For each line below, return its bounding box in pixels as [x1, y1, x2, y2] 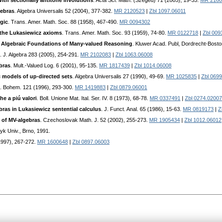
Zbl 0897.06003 [72, 139, 110, 145]
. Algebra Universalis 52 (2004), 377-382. [14, 8, 114, 14]
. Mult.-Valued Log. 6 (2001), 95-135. [10, 62, 99, 69]
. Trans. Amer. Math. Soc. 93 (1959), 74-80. [62, 30, 167, 36]
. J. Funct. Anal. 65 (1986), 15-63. [101, 106, 183, 112]
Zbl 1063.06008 [115, 52, 153, 58]
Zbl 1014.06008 [134, 62, 171, 69]
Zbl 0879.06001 [110, 84, 147, 91]
